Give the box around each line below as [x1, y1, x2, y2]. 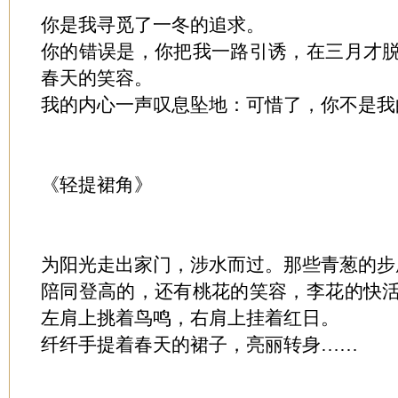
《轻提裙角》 [41, 175, 153, 195]
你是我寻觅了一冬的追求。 [41, 15, 265, 35]
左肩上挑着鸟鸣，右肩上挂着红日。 [41, 308, 339, 328]
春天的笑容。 [41, 68, 153, 88]
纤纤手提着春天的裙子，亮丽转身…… [41, 335, 358, 354]
